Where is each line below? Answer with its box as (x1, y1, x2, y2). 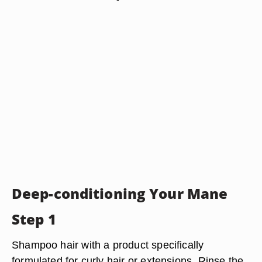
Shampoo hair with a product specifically (12, 239, 204, 251)
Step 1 (12, 209, 56, 229)
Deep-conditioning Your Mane (12, 184, 228, 203)
